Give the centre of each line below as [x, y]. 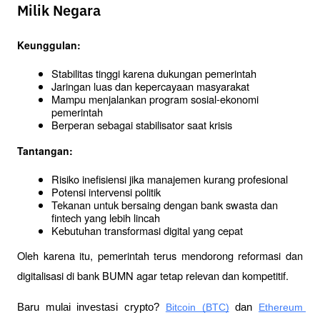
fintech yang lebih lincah [106, 217]
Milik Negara [59, 12]
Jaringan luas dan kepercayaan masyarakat [150, 86]
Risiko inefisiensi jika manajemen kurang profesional [170, 179]
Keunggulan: [49, 45]
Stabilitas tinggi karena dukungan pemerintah [154, 74]
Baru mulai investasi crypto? [91, 307]
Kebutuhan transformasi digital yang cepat [147, 230]
